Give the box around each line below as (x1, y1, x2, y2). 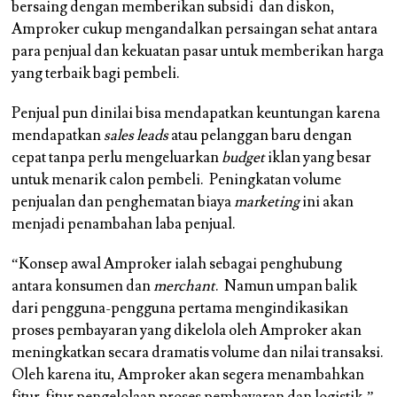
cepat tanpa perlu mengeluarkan (12, 148, 222, 168)
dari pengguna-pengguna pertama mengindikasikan (12, 299, 349, 319)
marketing (234, 192, 300, 213)
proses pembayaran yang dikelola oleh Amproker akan (12, 321, 362, 341)
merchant (153, 276, 216, 297)
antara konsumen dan (12, 276, 154, 297)
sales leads (104, 126, 169, 146)
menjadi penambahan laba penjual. (12, 214, 237, 235)
